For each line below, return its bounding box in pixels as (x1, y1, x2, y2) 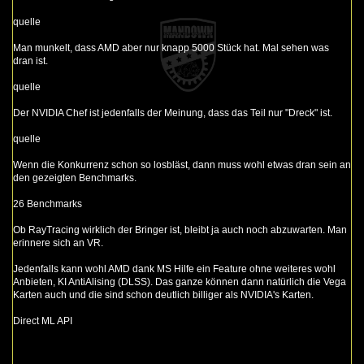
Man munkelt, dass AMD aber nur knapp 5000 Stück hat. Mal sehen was (13, 42, 329, 54)
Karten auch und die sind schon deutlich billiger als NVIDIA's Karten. (13, 289, 314, 301)
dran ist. (13, 55, 48, 67)
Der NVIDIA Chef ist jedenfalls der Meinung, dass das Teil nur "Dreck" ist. (13, 107, 332, 119)
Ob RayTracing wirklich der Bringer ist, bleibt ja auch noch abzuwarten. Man (13, 224, 347, 236)
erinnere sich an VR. (13, 237, 103, 249)
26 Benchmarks (13, 198, 82, 210)
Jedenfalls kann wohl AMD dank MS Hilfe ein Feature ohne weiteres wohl (13, 263, 336, 275)
